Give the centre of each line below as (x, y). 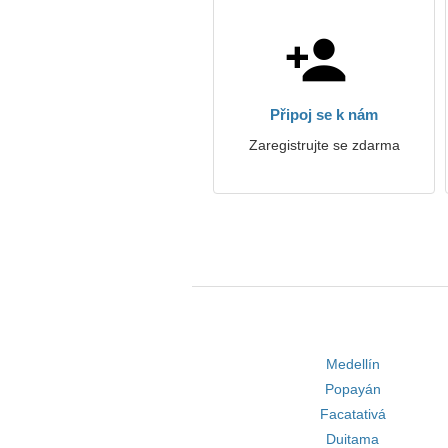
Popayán (352, 389)
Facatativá (352, 414)
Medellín (352, 364)
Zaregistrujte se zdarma (324, 145)
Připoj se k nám (324, 114)
